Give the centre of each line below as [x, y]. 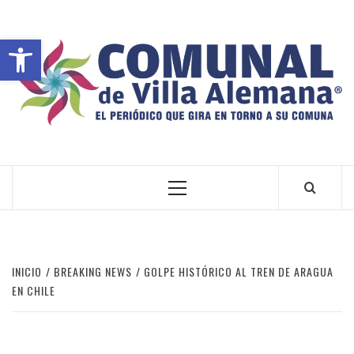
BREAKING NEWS [93, 272]
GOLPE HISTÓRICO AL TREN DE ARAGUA [239, 272]
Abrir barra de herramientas [154, 47]
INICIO [27, 272]
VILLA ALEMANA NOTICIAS [96, 142]
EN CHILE [34, 291]
